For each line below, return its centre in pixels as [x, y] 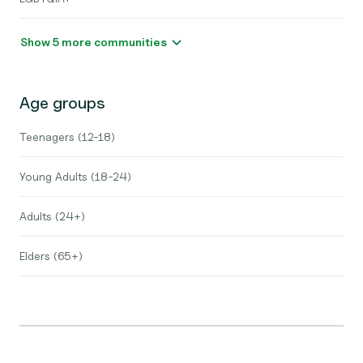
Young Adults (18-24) [75, 176]
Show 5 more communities [130, 42]
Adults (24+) [52, 216]
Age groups [62, 103]
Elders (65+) [51, 256]
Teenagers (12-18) [67, 137]
